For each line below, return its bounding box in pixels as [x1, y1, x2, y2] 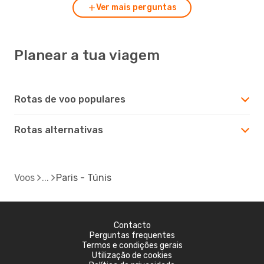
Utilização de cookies [92, 250, 172, 260]
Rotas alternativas [14, 124, 103, 136]
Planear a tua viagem [14, 47, 160, 64]
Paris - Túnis [56, 171, 111, 183]
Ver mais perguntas [95, 2, 177, 12]
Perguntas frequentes [89, 230, 175, 240]
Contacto [113, 220, 151, 230]
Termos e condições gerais [81, 240, 183, 250]
